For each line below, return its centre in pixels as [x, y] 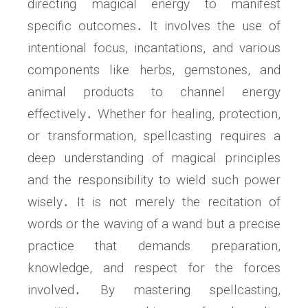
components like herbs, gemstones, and [154, 69]
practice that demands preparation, [154, 245]
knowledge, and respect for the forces [154, 267]
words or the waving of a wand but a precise [154, 223]
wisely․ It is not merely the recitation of [154, 201]
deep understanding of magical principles [154, 157]
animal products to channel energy [154, 91]
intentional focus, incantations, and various [154, 47]
